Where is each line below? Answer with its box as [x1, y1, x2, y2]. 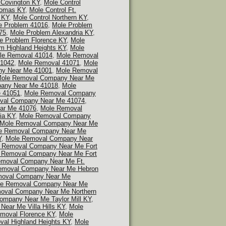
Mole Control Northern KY [13, 14, 87, 21]
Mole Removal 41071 [18, 59, 80, 67]
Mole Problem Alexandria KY [10, 29, 93, 36]
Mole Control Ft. [29, 6, 76, 14]
